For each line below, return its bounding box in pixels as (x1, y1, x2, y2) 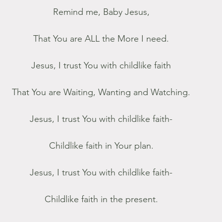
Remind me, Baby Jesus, (53, 6, 150, 17)
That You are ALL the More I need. (33, 33, 169, 44)
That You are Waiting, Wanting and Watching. (12, 87, 190, 98)
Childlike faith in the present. (44, 194, 158, 205)
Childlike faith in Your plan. (49, 140, 154, 151)
